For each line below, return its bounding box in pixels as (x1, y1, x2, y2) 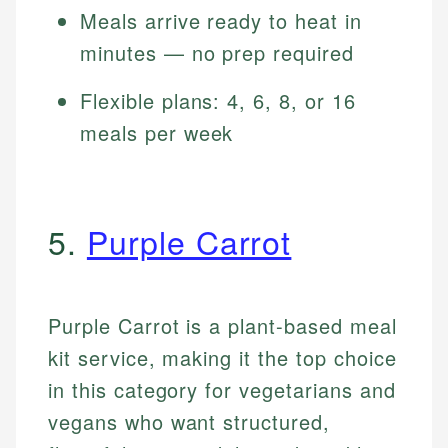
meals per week (80, 118, 234, 148)
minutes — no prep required (80, 38, 354, 68)
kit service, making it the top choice (48, 343, 397, 373)
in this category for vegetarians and (48, 375, 396, 405)
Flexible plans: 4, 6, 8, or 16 (80, 86, 356, 116)
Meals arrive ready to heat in (80, 6, 362, 36)
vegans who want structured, (48, 407, 330, 437)
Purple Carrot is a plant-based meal (48, 311, 397, 341)
